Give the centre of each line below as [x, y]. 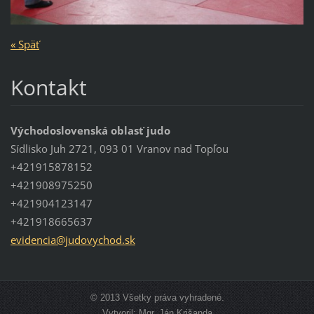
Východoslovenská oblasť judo [90, 131]
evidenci [30, 240]
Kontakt [48, 88]
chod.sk [116, 240]
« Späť [25, 45]
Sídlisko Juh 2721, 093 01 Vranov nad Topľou [119, 149]
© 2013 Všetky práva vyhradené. [157, 298]
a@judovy [74, 240]
